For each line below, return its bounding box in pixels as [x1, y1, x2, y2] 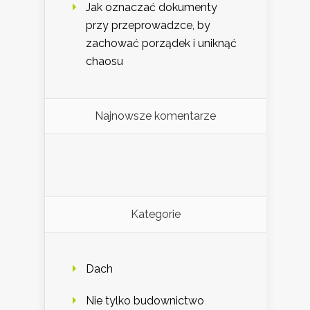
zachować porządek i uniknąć [86, 37, 237, 51]
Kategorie [130, 208, 181, 221]
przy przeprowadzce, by [86, 19, 210, 33]
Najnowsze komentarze [95, 109, 216, 123]
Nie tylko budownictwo [86, 294, 204, 308]
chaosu [86, 55, 123, 69]
